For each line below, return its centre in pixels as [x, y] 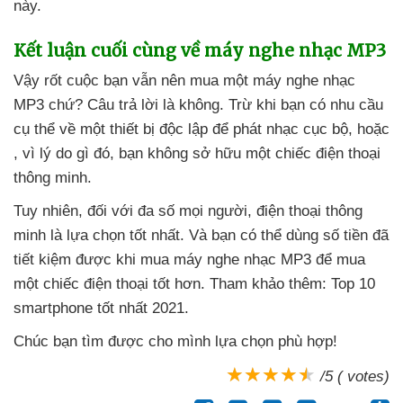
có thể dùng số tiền [306, 236]
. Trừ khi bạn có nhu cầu [301, 105]
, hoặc [369, 130]
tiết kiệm [45, 260]
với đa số [145, 211]
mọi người [213, 211]
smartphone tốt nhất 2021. [101, 309]
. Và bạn [210, 236]
